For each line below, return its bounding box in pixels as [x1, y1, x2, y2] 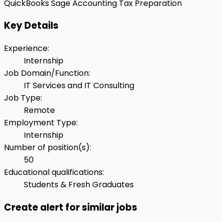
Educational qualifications [4, 166, 103, 178]
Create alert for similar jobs [4, 200, 137, 214]
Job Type [4, 92, 41, 104]
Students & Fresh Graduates [24, 179, 134, 191]
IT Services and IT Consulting [24, 80, 134, 92]
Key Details [4, 19, 58, 33]
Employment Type [4, 117, 76, 129]
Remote [24, 105, 55, 116]
